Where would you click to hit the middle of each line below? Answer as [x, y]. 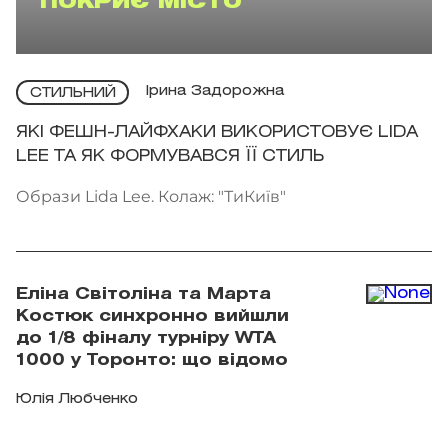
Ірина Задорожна [214, 92]
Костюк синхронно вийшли [152, 316]
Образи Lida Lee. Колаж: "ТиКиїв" [151, 196]
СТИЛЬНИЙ [72, 93]
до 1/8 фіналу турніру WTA [146, 338]
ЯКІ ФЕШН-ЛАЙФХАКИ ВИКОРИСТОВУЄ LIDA [217, 132]
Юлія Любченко [77, 399]
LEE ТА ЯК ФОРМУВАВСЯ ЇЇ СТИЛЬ [170, 156]
